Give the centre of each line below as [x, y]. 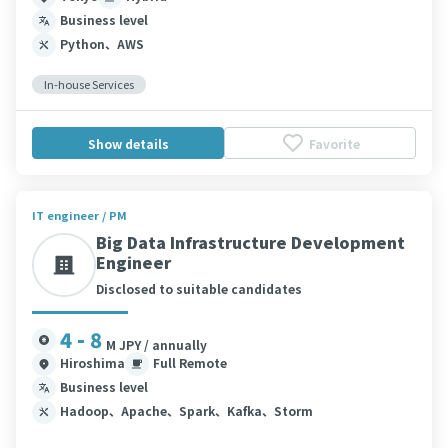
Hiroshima [92, 362]
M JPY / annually [156, 344]
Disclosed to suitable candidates [199, 288]
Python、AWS [102, 43]
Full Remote [190, 362]
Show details [128, 143]
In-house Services [89, 84]
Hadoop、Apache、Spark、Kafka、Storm [186, 410]
